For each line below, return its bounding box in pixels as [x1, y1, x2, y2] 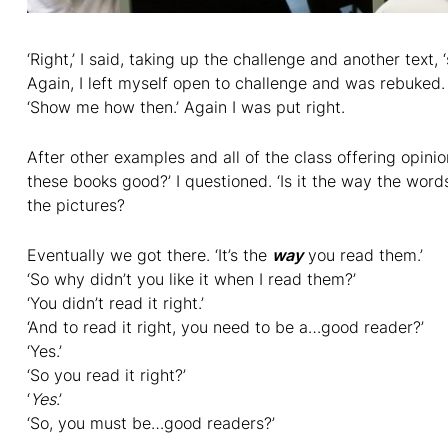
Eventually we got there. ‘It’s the [27, 245, 272, 266]
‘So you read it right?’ [27, 365, 186, 386]
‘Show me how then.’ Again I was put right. [27, 97, 345, 118]
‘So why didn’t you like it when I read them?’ [27, 269, 356, 290]
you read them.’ [303, 245, 423, 266]
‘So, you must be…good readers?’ [27, 413, 275, 434]
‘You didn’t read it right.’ [27, 293, 204, 314]
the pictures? [27, 195, 125, 216]
